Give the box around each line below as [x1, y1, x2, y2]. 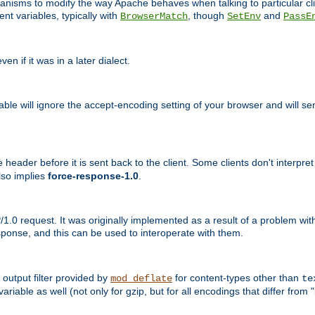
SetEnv [227, 10, 261, 22]
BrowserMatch [120, 10, 188, 22]
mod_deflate [110, 272, 172, 284]
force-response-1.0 [48, 170, 139, 182]
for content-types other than [172, 271, 302, 283]
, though [188, 9, 227, 21]
